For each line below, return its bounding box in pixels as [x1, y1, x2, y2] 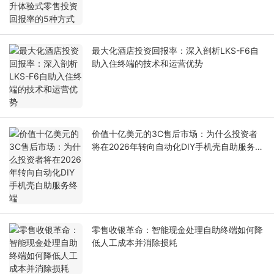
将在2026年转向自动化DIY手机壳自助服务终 [92, 141, 264, 152]
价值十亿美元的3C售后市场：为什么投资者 [92, 128, 257, 139]
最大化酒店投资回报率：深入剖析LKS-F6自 [92, 45, 259, 56]
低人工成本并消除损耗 [92, 237, 177, 248]
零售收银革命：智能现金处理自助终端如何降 [92, 224, 263, 235]
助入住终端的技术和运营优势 [92, 58, 203, 69]
